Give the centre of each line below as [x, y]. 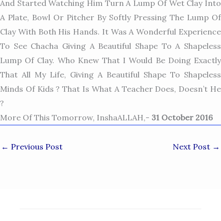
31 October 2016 [182, 117]
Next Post [192, 146]
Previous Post [36, 146]
